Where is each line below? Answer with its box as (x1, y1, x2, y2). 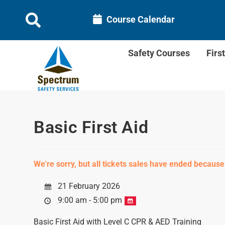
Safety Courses (128, 48, 190, 58)
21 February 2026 (56, 181, 121, 191)
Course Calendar (106, 14, 175, 25)
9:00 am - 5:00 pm (56, 195, 125, 205)
